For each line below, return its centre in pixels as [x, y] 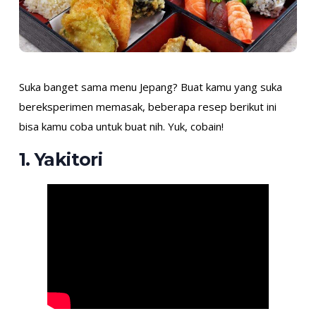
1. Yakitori [61, 159]
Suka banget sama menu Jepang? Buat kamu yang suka [150, 87]
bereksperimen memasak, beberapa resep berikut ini [147, 107]
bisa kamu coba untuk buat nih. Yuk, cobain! [121, 127]
